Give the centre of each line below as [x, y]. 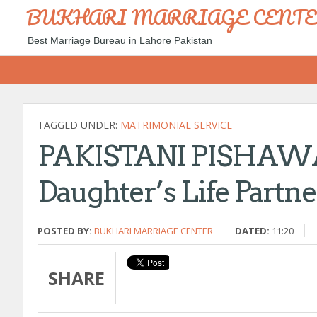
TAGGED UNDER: [79, 125]
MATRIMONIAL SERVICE [176, 125]
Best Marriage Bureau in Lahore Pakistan [120, 40]
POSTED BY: [65, 231]
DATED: [252, 231]
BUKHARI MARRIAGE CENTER [154, 231]
